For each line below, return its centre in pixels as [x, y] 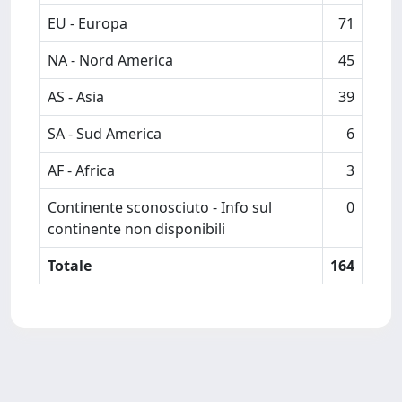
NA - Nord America [110, 60]
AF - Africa [81, 170]
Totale [70, 266]
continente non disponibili [136, 229]
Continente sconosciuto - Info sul [160, 207]
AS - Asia [76, 97]
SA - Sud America [105, 134]
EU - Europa [87, 23]
